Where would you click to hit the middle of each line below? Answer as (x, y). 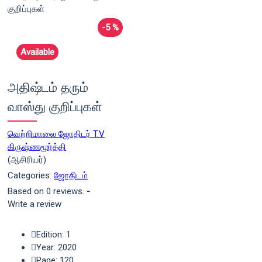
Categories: (31, 175)
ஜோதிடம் (71, 175)
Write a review (35, 204)
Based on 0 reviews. (46, 191)
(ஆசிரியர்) (27, 160)
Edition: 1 (54, 235)
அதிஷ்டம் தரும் (48, 89)
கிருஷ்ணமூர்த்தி (37, 147)
